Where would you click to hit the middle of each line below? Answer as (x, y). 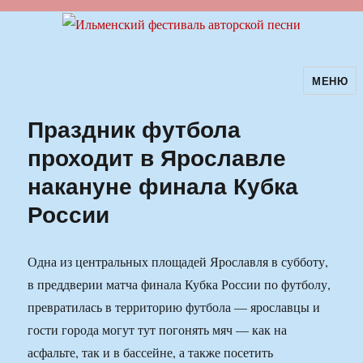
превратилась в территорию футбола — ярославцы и (174, 307)
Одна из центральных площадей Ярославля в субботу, (178, 262)
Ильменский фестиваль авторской (169, 92)
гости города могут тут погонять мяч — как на (158, 330)
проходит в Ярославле (157, 157)
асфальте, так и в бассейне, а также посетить (151, 352)
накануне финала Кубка (163, 186)
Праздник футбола (135, 129)
